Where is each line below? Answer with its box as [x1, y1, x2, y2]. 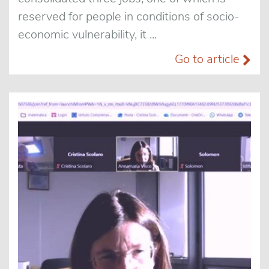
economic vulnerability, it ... [18, 26, 157, 43]
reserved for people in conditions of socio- [18, 8, 239, 25]
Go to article [175, 50, 243, 67]
